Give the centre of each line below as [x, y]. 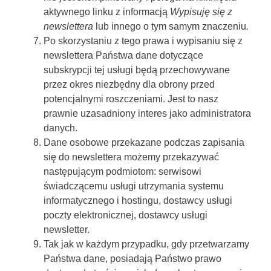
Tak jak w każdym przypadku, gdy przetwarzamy [146, 244]
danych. [60, 128]
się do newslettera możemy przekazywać [131, 157]
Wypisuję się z [201, 11]
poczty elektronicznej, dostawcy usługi [126, 215]
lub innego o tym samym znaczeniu [171, 26]
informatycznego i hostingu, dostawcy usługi [138, 200]
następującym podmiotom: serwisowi [122, 171]
